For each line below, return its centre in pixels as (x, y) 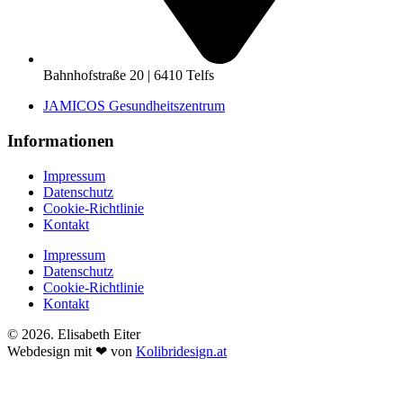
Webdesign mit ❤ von (72, 351)
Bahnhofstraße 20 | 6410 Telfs (129, 76)
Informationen (61, 141)
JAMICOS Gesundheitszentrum (134, 106)
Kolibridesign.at (181, 351)
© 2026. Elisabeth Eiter (74, 334)
